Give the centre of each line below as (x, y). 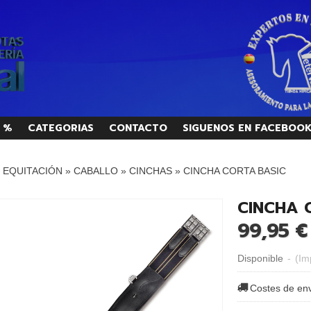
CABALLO (95, 170)
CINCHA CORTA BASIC (234, 170)
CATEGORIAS (60, 128)
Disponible (260, 258)
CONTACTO (138, 128)
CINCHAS (150, 170)
